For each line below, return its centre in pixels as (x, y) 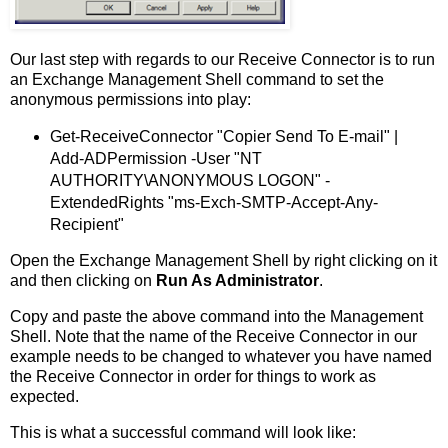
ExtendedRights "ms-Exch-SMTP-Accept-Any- (213, 202)
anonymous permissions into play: (130, 99)
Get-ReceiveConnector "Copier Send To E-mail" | (223, 136)
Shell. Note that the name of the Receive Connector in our (213, 337)
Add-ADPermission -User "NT (155, 158)
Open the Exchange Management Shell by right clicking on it (223, 261)
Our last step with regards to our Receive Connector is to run (222, 59)
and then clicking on (83, 281)
